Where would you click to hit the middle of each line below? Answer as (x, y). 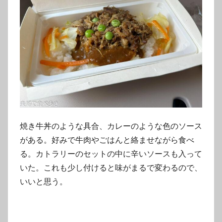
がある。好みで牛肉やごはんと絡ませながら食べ (107, 140)
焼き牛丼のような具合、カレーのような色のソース (111, 126)
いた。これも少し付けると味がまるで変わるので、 (111, 167)
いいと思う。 (44, 181)
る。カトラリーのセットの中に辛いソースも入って (111, 154)
